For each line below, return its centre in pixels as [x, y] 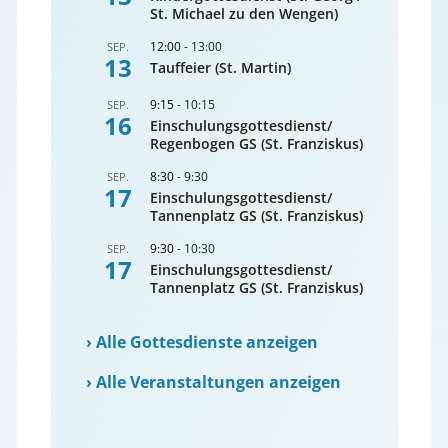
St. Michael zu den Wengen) [244, 14]
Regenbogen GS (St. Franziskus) [257, 144]
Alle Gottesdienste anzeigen [207, 342]
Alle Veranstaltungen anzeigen [219, 381]
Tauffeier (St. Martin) [221, 68]
